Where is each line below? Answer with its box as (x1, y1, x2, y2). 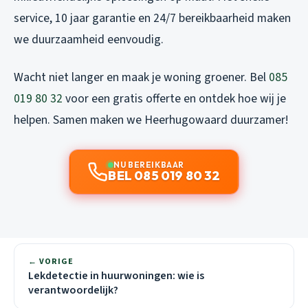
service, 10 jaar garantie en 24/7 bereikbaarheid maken (14, 9, 291, 27)
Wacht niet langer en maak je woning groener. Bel (14, 68, 269, 86)
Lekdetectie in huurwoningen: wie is (28, 267, 204, 283)
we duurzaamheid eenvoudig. (14, 30, 164, 48)
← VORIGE (28, 255, 74, 267)
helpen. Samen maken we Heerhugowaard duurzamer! (14, 111, 288, 129)
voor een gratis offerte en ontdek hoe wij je (63, 89, 286, 107)
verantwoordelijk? (28, 282, 118, 298)
